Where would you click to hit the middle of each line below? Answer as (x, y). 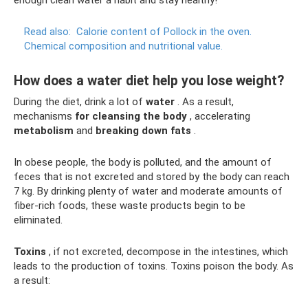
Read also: (47, 31)
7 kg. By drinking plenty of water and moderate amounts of (148, 191)
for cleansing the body (131, 116)
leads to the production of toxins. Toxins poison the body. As (154, 266)
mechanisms (44, 116)
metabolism (44, 130)
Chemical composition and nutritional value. (123, 46)
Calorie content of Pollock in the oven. (164, 31)
